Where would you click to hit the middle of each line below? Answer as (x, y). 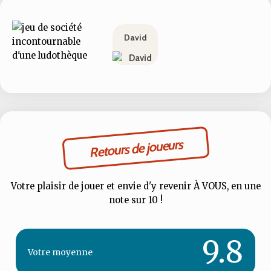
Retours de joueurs (135, 148)
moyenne (72, 252)
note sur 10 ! (135, 200)
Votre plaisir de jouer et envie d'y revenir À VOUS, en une (135, 186)
